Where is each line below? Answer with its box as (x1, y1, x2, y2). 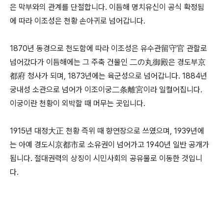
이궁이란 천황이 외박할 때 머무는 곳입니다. (10, 99, 147, 108)
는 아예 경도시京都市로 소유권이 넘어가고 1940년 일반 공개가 (10, 140, 209, 149)
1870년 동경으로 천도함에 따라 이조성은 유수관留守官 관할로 (10, 44, 207, 53)
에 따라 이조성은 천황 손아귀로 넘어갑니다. (10, 16, 145, 26)
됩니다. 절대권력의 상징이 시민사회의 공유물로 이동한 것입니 (10, 154, 202, 163)
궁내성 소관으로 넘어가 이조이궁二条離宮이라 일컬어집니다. (10, 85, 202, 94)
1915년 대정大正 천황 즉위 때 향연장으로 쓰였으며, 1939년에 (10, 126, 204, 136)
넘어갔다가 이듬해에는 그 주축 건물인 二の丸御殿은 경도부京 (10, 57, 206, 67)
